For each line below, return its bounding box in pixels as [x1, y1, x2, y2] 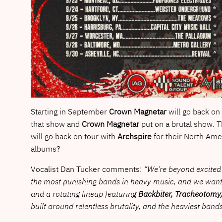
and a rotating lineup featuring [30, 188, 138, 199]
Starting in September [30, 106, 109, 116]
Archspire [115, 131, 152, 141]
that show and [30, 118, 82, 129]
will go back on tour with [30, 131, 115, 141]
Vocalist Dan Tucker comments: [30, 164, 142, 174]
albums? [30, 143, 60, 154]
